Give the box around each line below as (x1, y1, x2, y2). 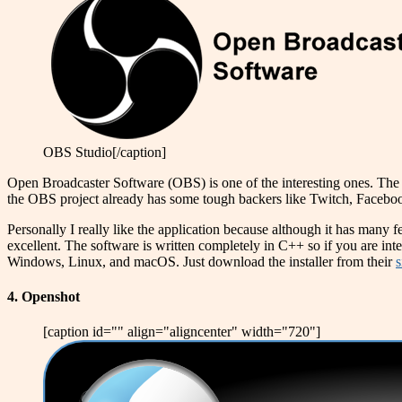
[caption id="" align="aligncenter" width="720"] (43, 324, 320, 340)
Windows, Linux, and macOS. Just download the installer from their (7, 253, 396, 269)
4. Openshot (7, 288, 80, 304)
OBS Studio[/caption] (43, 144, 166, 160)
